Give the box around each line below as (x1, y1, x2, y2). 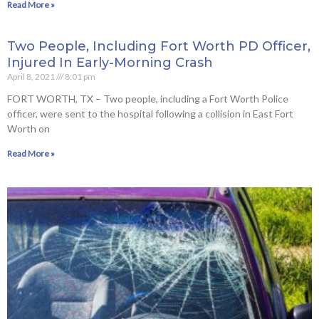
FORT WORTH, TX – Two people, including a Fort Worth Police (7, 93, 288, 105)
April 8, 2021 (7, 71, 56, 83)
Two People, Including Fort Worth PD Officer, (7, 38, 310, 55)
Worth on (7, 122, 50, 135)
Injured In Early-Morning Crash (7, 55, 213, 71)
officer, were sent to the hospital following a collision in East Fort (7, 108, 293, 120)
